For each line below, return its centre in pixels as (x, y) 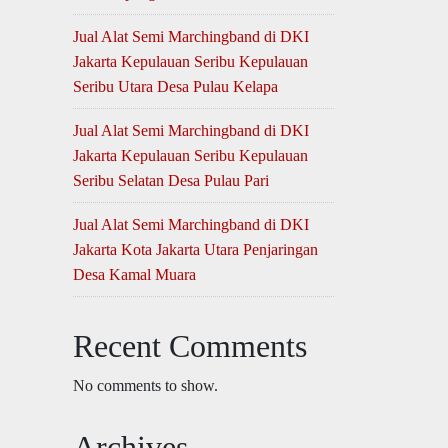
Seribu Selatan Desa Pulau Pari (171, 180)
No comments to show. (145, 385)
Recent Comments (190, 346)
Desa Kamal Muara (134, 274)
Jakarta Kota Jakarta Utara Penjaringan (195, 249)
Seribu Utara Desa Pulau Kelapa (175, 86)
